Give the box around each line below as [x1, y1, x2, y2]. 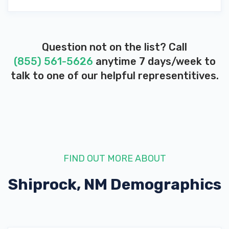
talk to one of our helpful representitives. [10, 70, 219, 82]
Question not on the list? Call [42, 41, 187, 53]
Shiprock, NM [8, 175, 107, 194]
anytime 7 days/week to [93, 55, 216, 67]
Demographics [107, 175, 221, 194]
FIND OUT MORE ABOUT [63, 153, 166, 164]
